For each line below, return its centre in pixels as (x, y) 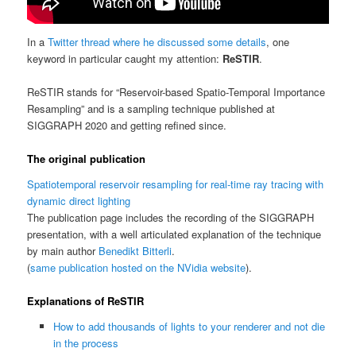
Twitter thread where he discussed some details (157, 42)
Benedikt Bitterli (135, 251)
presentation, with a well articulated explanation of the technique (174, 234)
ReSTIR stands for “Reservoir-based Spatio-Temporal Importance (176, 92)
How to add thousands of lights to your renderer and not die (189, 326)
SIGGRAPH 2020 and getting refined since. (127, 126)
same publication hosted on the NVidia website (138, 268)
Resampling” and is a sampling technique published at (151, 109)
